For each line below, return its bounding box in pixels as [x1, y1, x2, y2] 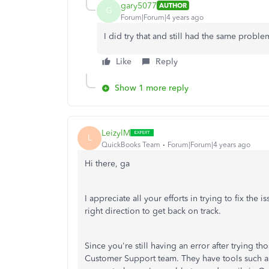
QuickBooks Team [101, 140, 160, 149]
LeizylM [101, 127, 130, 138]
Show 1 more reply [115, 83, 189, 93]
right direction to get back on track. [85, 206, 221, 216]
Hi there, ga [85, 159, 130, 169]
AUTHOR [159, 1, 187, 10]
